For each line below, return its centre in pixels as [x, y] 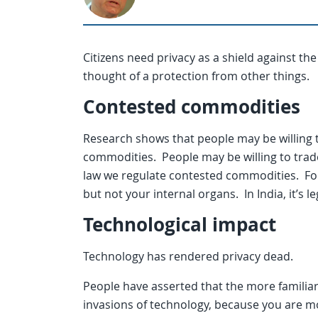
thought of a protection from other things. [196, 76]
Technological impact [180, 225]
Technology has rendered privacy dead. [188, 257]
